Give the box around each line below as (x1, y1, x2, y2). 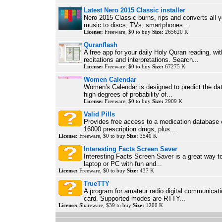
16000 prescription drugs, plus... (84, 125, 176, 133)
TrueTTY (84, 180, 110, 187)
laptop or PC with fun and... (84, 160, 162, 167)
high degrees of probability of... (84, 91, 172, 98)
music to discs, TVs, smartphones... (84, 21, 189, 29)
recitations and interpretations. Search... (84, 56, 199, 63)
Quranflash (84, 41, 117, 49)
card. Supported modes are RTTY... (84, 195, 185, 202)
